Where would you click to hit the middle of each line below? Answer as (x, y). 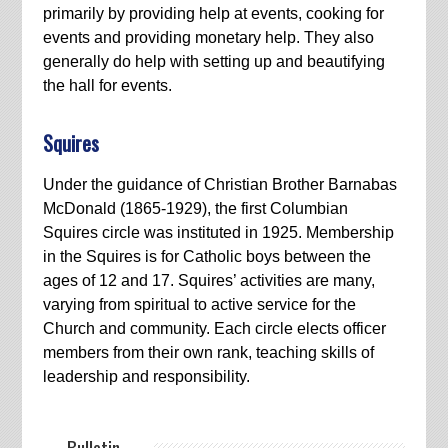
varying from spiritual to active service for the (199, 304)
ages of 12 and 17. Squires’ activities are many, (208, 280)
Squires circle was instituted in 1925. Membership (218, 232)
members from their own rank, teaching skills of (208, 352)
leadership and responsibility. (146, 376)
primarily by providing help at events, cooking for (213, 13)
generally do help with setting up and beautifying (213, 61)
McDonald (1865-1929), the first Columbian (195, 208)
